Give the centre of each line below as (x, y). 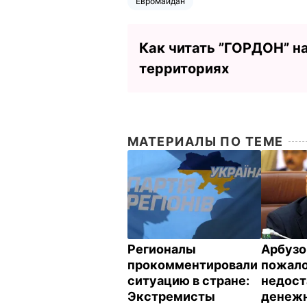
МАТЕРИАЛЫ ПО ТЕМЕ (206, 141)
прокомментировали (193, 265)
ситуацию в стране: (188, 280)
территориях (184, 68)
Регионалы (162, 249)
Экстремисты (171, 296)
